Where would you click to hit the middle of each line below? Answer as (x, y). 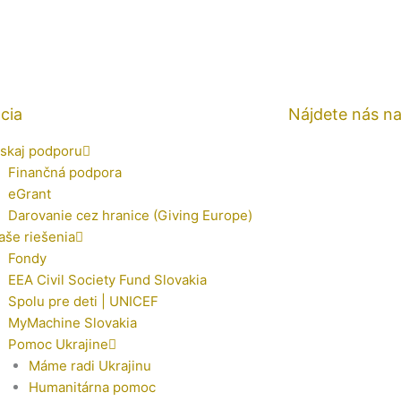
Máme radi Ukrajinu (90, 366)
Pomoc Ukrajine (59, 344)
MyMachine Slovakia (73, 323)
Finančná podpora (65, 172)
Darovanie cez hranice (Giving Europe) (131, 215)
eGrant (30, 194)
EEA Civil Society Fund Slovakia (108, 280)
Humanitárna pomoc (92, 387)
